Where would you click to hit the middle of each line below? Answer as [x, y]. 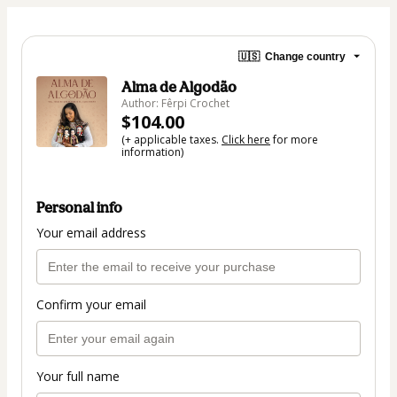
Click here [246, 140]
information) [152, 152]
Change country [305, 56]
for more [294, 140]
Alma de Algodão [179, 87]
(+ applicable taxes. [171, 140]
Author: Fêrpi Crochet [175, 103]
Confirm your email [91, 305]
